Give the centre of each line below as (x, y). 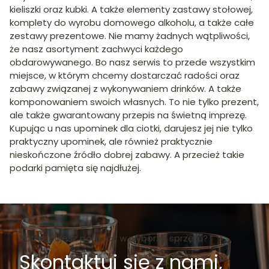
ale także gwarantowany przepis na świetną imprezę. (128, 115)
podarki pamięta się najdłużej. (75, 168)
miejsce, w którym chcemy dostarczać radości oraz (125, 75)
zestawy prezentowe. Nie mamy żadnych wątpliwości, (130, 35)
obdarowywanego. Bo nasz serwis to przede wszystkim (132, 62)
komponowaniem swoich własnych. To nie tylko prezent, (134, 101)
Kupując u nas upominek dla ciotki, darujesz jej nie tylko (131, 128)
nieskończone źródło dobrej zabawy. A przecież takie (127, 154)
